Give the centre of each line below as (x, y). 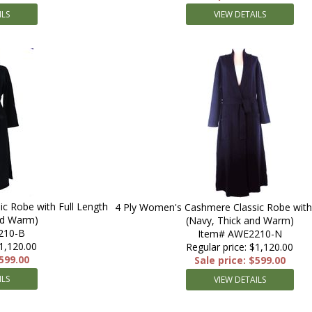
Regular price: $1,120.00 (240, 247)
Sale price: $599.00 (240, 260)
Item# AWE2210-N (240, 234)
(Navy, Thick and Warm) (240, 220)
